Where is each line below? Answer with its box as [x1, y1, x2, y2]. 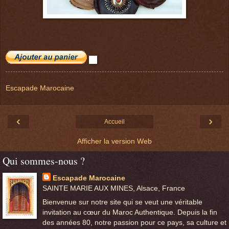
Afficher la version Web [77, 137, 152, 146]
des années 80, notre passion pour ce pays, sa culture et [42, 218, 226, 227]
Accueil [104, 118, 125, 126]
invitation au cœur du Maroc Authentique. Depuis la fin [42, 208, 217, 217]
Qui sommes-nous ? [3, 154, 85, 168]
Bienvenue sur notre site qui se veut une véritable [42, 198, 202, 207]
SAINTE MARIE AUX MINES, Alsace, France [42, 184, 185, 193]
